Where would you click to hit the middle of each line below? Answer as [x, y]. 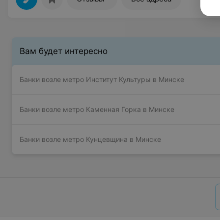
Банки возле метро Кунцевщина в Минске [90, 139]
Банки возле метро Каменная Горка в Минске [97, 109]
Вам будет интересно [64, 51]
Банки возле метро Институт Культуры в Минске [102, 79]
